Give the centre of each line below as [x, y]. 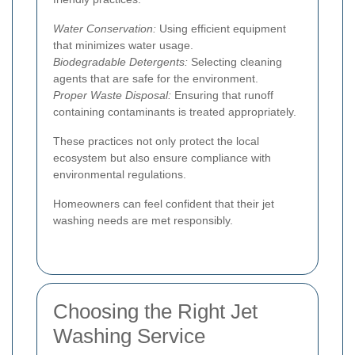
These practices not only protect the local [156, 141]
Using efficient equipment [221, 28]
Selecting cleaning [235, 61]
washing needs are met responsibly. [143, 220]
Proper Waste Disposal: [112, 95]
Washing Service [129, 336]
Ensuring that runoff [222, 95]
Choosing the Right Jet [155, 311]
